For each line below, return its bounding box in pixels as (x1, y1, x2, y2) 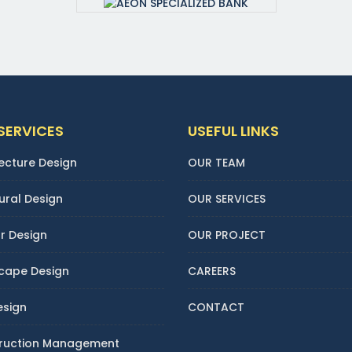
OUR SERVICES (188, 191, 266, 207)
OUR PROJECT (188, 227, 266, 243)
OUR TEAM (188, 155, 245, 170)
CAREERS (188, 263, 236, 279)
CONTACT (188, 299, 244, 315)
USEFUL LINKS (188, 121, 279, 141)
